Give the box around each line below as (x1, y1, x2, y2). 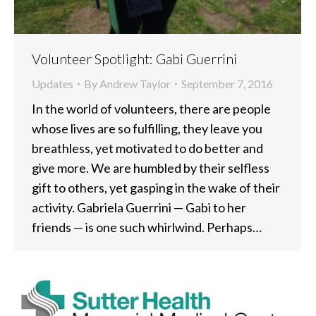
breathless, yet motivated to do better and (32, 140, 263, 157)
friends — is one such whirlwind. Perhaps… (32, 219, 262, 236)
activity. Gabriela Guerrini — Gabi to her (32, 200, 246, 216)
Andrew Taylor (99, 77, 171, 91)
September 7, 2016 (181, 77, 273, 91)
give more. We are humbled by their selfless (32, 160, 269, 176)
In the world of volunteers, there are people (32, 101, 271, 117)
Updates (32, 77, 73, 91)
